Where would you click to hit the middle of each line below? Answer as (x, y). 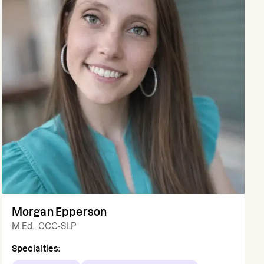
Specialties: (36, 249)
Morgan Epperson (59, 212)
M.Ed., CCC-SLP (44, 227)
